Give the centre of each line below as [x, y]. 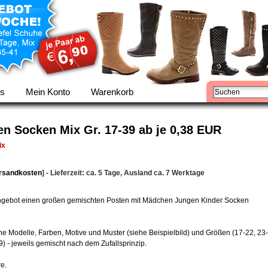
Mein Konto [48, 92]
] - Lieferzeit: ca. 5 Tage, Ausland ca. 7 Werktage [123, 173]
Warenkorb [112, 92]
